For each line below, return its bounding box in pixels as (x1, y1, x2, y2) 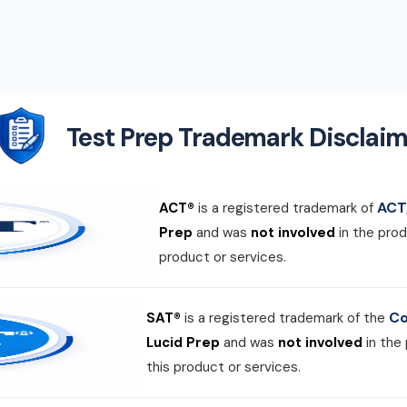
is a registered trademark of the (180, 309, 389, 328)
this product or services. (145, 358, 301, 377)
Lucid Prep (145, 333, 220, 352)
